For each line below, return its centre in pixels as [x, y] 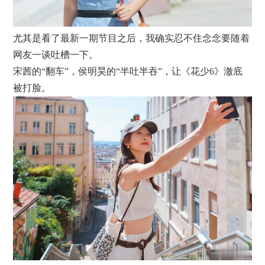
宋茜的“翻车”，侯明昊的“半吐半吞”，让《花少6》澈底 [128, 71]
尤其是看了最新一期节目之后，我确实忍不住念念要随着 [132, 38]
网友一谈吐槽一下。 [56, 54]
